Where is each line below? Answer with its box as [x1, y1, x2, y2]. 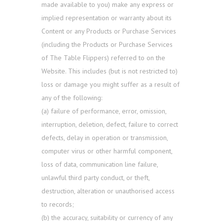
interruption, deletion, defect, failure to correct [41, 120, 178, 129]
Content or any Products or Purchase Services [41, 27, 176, 36]
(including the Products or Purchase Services [41, 40, 173, 49]
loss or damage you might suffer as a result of [41, 80, 180, 89]
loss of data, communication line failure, [41, 160, 158, 169]
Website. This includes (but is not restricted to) [41, 67, 178, 76]
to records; [41, 200, 74, 209]
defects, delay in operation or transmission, [41, 133, 168, 143]
